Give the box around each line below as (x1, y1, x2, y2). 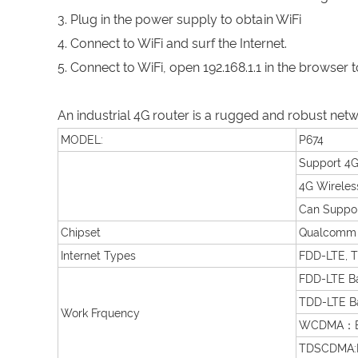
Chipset (61, 226, 101, 239)
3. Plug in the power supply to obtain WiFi (58, 12, 301, 27)
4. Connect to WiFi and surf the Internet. (58, 36, 287, 51)
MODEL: (61, 133, 103, 146)
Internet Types (61, 249, 136, 262)
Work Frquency (61, 307, 140, 320)
